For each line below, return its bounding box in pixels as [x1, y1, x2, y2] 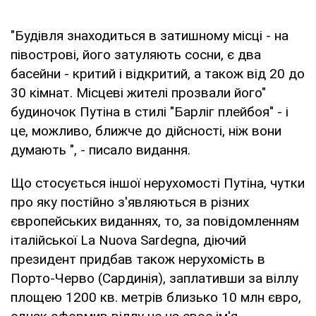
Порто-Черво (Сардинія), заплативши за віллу [11, 269, 298, 286]
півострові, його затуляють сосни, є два [11, 46, 261, 63]
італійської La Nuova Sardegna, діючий [11, 231, 246, 248]
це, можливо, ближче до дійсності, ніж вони [11, 122, 281, 139]
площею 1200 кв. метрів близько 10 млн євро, [11, 288, 301, 305]
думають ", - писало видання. [11, 141, 190, 158]
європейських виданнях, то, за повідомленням [11, 212, 299, 229]
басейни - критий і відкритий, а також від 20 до [11, 65, 305, 82]
